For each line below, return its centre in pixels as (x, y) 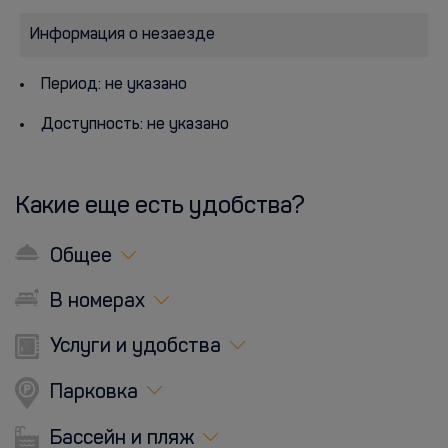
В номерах (95, 302)
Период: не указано (114, 85)
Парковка (91, 393)
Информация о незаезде (122, 35)
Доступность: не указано (135, 125)
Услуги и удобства (133, 347)
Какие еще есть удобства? (160, 207)
